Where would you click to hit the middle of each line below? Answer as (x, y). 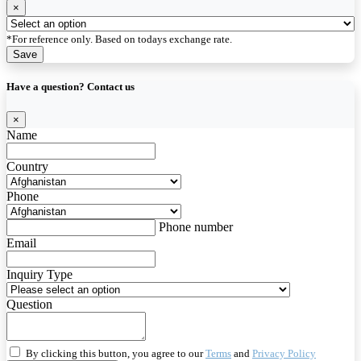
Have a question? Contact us (71, 86)
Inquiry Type (39, 274)
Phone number (196, 226)
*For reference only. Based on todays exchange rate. (119, 39)
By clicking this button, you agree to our (116, 353)
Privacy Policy (284, 353)
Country (27, 166)
